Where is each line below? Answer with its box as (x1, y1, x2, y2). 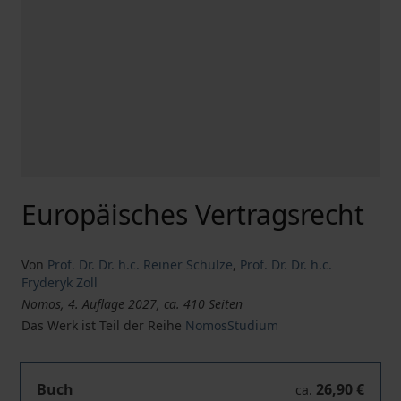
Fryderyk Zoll (21, 274, 98, 291)
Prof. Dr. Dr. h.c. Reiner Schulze (47, 256, 233, 273)
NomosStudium (185, 317, 278, 334)
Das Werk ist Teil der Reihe (21, 317, 185, 334)
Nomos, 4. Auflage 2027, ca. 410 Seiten (21, 295, 243, 312)
